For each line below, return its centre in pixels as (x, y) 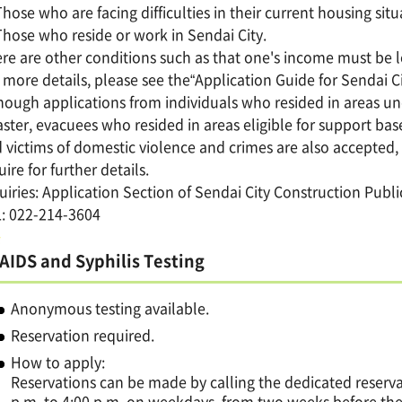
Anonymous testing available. (110, 307)
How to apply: (58, 361)
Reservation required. (83, 334)
